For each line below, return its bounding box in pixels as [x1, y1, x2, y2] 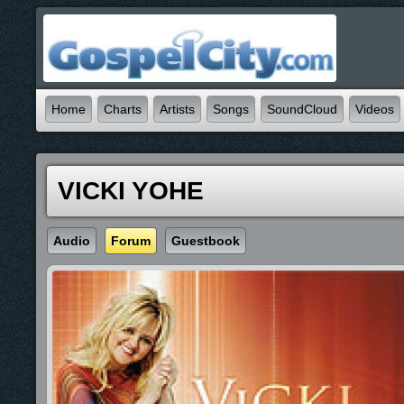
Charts [104, 102, 142, 116]
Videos [355, 102, 394, 116]
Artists [160, 102, 195, 116]
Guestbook [171, 234, 240, 248]
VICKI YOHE [58, 177, 204, 205]
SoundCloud [267, 102, 337, 116]
